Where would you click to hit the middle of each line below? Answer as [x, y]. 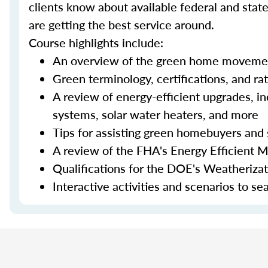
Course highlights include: [96, 42]
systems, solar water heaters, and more [156, 114]
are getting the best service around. [121, 25]
